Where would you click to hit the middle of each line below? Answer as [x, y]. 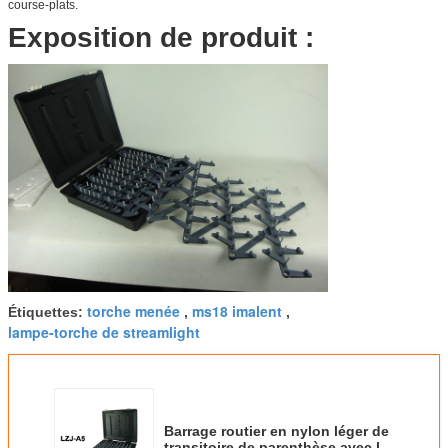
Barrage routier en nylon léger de [276, 431]
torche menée [133, 311]
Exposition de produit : [161, 37]
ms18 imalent [237, 311]
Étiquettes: [47, 312]
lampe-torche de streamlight [104, 332]
